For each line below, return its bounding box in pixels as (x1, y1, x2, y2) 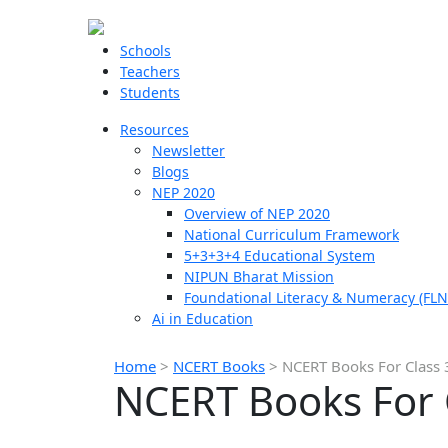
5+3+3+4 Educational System (184, 246, 375, 265)
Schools (120, 41, 171, 60)
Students (120, 83, 180, 102)
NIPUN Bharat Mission (184, 267, 334, 286)
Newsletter (152, 141, 225, 160)
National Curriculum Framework (184, 225, 399, 244)
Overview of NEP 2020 (184, 204, 330, 223)
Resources (120, 120, 189, 139)
